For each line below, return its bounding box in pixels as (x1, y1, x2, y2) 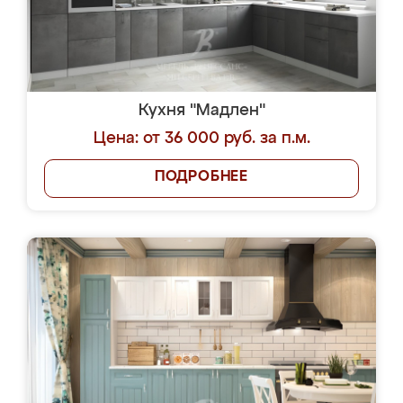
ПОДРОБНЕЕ (154, 170, 249, 184)
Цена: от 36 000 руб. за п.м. (93, 130, 310, 147)
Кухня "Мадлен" (138, 103, 265, 119)
